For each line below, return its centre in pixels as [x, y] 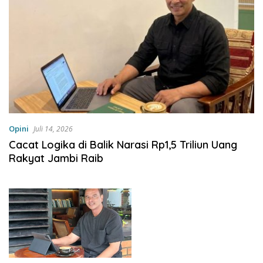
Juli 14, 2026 [53, 129]
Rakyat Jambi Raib [58, 158]
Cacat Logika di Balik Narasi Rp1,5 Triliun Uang [123, 144]
